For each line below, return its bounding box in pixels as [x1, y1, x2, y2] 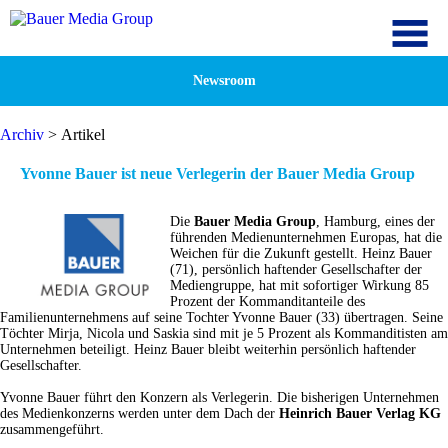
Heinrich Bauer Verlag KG [279, 406, 441, 422]
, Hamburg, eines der [316, 214, 435, 230]
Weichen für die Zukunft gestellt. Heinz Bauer [170, 246, 432, 262]
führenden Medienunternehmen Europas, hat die [170, 230, 442, 246]
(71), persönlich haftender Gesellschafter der [170, 262, 422, 278]
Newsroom [192, 73, 256, 89]
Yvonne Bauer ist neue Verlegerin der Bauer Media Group [20, 164, 415, 184]
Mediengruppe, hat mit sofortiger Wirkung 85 [170, 278, 429, 294]
